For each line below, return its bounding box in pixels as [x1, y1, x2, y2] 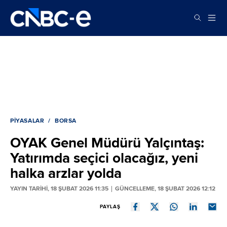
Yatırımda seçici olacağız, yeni [10, 149, 198, 167]
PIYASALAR [10, 117, 45, 125]
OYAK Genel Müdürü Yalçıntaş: [10, 134, 204, 152]
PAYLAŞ [100, 203, 121, 210]
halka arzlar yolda [10, 164, 122, 182]
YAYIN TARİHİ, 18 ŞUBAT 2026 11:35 [10, 184, 108, 193]
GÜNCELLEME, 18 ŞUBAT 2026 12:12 [115, 184, 215, 193]
